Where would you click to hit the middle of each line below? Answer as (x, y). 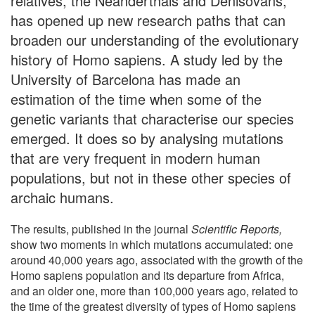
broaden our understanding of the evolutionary (155, 39)
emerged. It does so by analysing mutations (147, 138)
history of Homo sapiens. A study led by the (147, 59)
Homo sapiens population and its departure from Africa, (147, 275)
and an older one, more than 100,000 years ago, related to (154, 290)
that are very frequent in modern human (135, 157)
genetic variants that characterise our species (152, 118)
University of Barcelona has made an (126, 79)
